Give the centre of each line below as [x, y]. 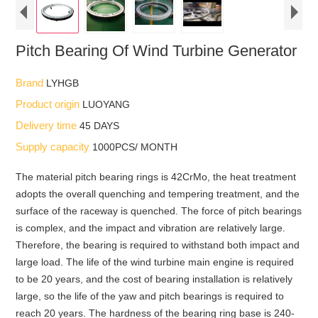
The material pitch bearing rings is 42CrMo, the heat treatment [156, 176]
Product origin [49, 104]
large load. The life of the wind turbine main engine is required [155, 262]
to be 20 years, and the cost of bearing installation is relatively [154, 279]
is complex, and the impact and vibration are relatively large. [151, 227]
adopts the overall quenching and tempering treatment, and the [158, 193]
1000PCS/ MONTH [135, 147]
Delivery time [48, 125]
